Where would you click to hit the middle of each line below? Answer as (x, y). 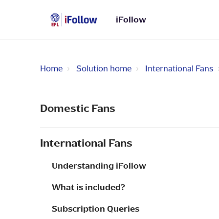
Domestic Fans (78, 108)
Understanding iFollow (99, 165)
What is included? (88, 187)
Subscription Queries (96, 208)
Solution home (104, 68)
